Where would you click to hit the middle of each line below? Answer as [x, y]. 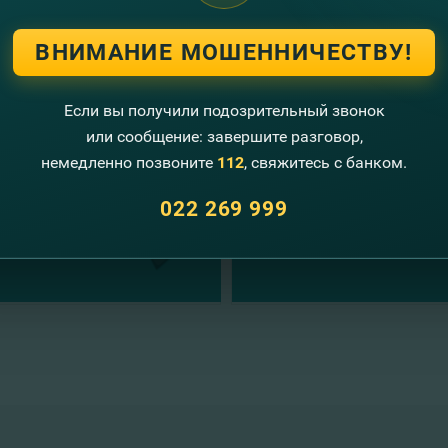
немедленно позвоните [129, 162]
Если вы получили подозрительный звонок [224, 110]
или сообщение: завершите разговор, [224, 136]
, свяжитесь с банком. [325, 162]
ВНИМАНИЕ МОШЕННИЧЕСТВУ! [224, 52]
